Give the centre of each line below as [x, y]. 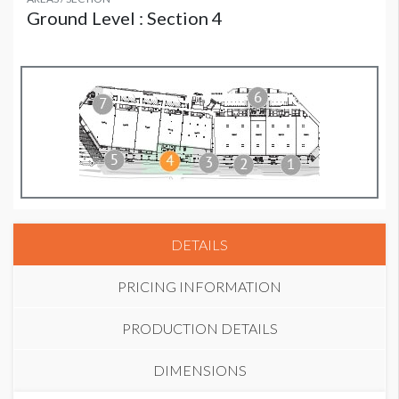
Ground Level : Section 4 [125, 18]
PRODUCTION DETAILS [199, 329]
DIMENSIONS [199, 370]
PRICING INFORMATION [199, 287]
